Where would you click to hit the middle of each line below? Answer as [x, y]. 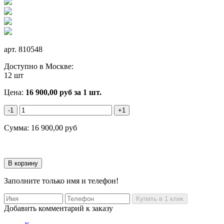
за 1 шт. [87, 92]
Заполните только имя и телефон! [61, 180]
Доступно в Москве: [39, 66]
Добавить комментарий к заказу [58, 208]
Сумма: [17, 127]
